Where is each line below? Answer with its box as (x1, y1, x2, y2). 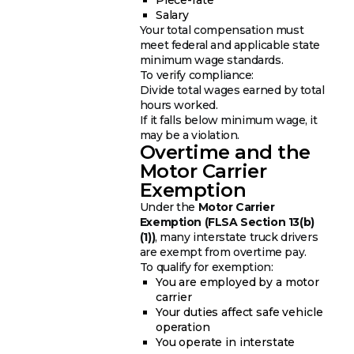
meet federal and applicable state (139, 37, 320, 52)
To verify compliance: (139, 67, 254, 82)
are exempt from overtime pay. (139, 244, 307, 259)
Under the (139, 199, 198, 214)
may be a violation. (139, 127, 239, 142)
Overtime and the (139, 140, 311, 164)
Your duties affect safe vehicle (155, 304, 323, 319)
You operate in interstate (155, 334, 296, 349)
